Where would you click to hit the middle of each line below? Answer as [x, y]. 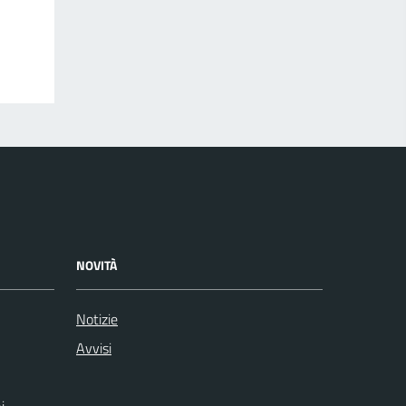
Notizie [97, 319]
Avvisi [94, 348]
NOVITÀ [97, 266]
